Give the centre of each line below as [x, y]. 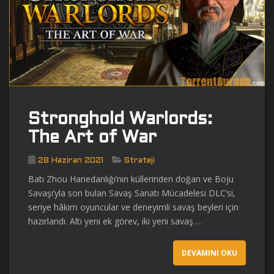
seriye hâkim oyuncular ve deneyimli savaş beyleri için [133, 207]
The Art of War [92, 138]
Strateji [139, 161]
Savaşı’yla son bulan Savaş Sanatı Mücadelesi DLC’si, [132, 193]
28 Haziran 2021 [71, 161]
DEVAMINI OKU [209, 253]
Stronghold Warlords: [120, 120]
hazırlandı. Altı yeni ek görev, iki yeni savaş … [115, 221]
